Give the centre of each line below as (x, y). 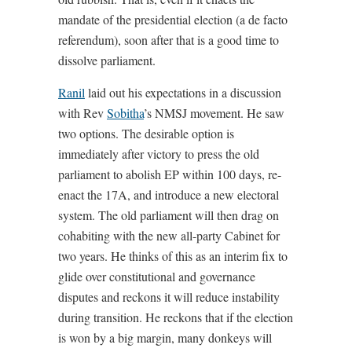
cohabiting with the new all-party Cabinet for (169, 236)
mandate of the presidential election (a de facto (173, 20)
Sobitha (125, 113)
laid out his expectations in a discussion (183, 93)
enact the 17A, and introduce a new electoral (169, 195)
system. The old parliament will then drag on (169, 215)
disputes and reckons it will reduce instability (169, 297)
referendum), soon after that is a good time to (169, 40)
